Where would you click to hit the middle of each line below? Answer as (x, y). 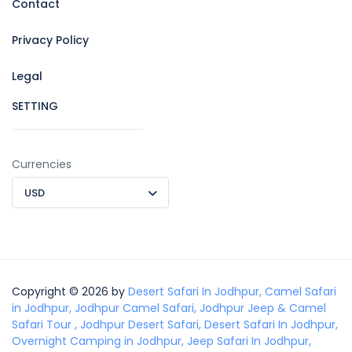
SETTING (35, 106)
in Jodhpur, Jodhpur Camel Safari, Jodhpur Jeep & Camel (169, 308)
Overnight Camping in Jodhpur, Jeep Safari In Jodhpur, (161, 341)
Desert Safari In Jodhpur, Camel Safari (232, 291)
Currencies (42, 164)
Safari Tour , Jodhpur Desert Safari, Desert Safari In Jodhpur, (175, 324)
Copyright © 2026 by (70, 291)
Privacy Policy (50, 40)
